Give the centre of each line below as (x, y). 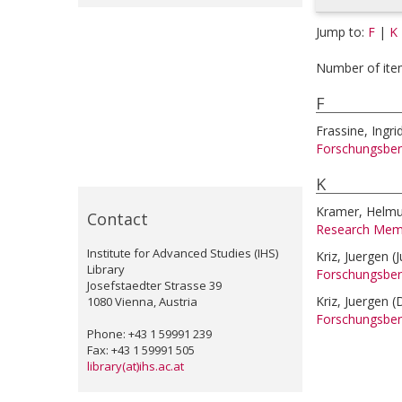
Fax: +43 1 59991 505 (141, 350)
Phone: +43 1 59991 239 (149, 334)
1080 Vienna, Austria (142, 301)
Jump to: (342, 32)
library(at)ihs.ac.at (135, 366)
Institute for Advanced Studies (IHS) (183, 253)
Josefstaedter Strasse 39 (154, 285)
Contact (118, 219)
